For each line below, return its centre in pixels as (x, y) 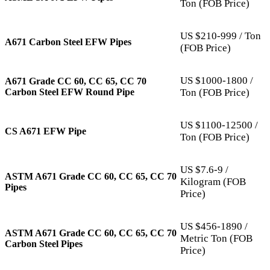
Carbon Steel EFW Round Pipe (70, 92)
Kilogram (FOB (213, 181)
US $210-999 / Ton (221, 36)
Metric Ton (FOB (216, 238)
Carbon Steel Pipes (44, 243)
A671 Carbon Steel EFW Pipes (68, 42)
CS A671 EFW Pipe (46, 131)
